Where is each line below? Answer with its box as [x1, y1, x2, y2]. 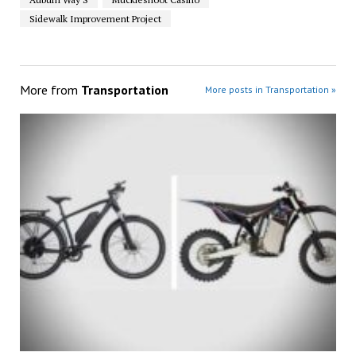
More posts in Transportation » [205, 83, 337, 95]
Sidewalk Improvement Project [29, 12, 161, 25]
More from [19, 81, 81, 98]
